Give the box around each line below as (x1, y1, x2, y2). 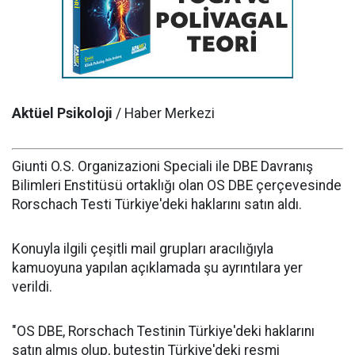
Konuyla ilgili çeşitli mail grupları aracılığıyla (12, 240, 273, 257)
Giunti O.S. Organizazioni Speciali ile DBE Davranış (12, 158, 313, 174)
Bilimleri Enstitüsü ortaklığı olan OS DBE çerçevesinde (12, 177, 342, 193)
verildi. (12, 278, 52, 295)
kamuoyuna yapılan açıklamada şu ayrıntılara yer (12, 259, 303, 276)
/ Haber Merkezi (113, 105, 215, 121)
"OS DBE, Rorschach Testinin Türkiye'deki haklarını (12, 323, 315, 339)
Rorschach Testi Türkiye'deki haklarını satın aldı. (12, 196, 302, 212)
